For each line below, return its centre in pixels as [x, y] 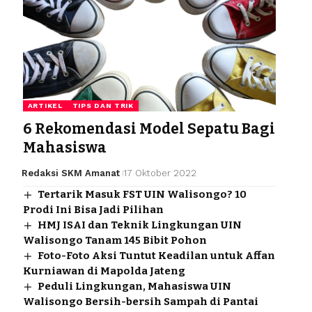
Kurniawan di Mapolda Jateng [104, 271]
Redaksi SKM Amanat [71, 173]
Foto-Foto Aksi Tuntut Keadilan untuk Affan [156, 255]
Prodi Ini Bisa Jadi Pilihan [93, 209]
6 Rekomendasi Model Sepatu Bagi [149, 128]
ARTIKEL [45, 105]
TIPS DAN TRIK [103, 105]
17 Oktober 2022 [160, 173]
